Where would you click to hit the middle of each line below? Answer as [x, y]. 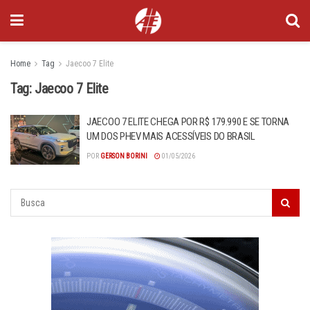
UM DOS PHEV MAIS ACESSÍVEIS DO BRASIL [171, 136]
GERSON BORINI [124, 156]
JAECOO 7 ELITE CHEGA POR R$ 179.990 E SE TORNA [188, 122]
